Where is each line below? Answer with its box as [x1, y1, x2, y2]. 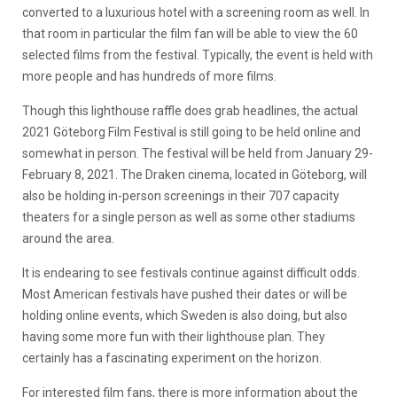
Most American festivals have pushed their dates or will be [22, 286, 347, 301]
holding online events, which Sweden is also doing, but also [22, 307, 347, 323]
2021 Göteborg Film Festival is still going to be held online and [22, 124, 361, 139]
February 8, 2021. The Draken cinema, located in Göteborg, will [22, 167, 367, 182]
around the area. [22, 230, 114, 245]
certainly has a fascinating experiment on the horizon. [22, 350, 322, 365]
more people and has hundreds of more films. [22, 68, 276, 83]
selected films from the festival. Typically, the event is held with [22, 47, 373, 62]
